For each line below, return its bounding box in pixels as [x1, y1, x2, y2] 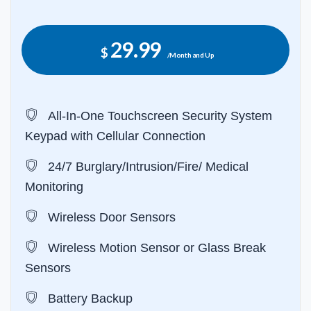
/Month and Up [167, 51, 215, 60]
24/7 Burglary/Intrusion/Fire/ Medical [44, 160, 249, 174]
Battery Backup [44, 292, 133, 306]
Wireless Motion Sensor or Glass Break [44, 241, 266, 255]
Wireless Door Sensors [44, 210, 176, 225]
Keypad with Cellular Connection [25, 129, 205, 144]
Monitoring [25, 180, 83, 194]
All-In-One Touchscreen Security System [44, 109, 272, 124]
